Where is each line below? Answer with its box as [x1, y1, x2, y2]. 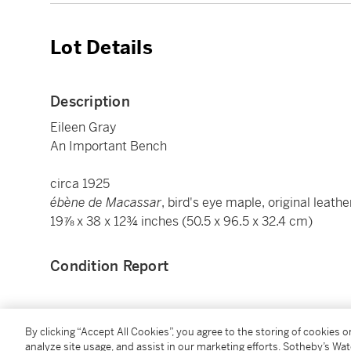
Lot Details [50, 36, 153, 60]
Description [50, 92, 130, 111]
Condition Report [50, 257, 168, 276]
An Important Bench [50, 138, 167, 155]
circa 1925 [50, 175, 110, 193]
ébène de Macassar [50, 194, 161, 212]
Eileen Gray [50, 119, 116, 136]
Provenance [50, 309, 132, 327]
